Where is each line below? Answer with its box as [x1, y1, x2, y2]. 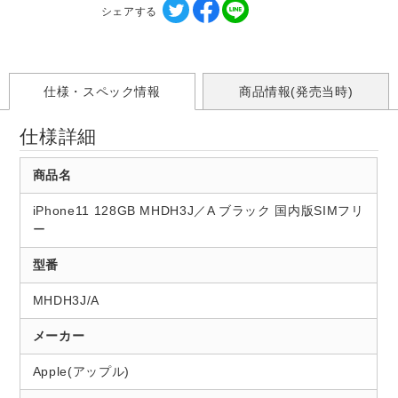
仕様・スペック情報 [43, 84, 161, 99]
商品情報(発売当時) [238, 84, 354, 99]
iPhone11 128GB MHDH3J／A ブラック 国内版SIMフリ [32, 203, 364, 218]
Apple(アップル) [32, 363, 130, 378]
